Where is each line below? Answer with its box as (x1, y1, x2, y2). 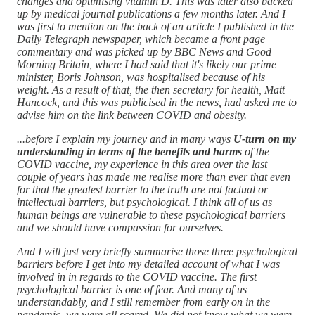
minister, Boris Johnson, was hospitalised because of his (17, 70, 265, 83)
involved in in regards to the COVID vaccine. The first (17, 270, 257, 283)
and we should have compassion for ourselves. (17, 221, 224, 233)
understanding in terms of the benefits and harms (17, 145, 242, 157)
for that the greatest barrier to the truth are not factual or (17, 183, 268, 195)
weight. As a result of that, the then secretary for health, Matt (17, 83, 285, 96)
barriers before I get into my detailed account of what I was (17, 257, 280, 270)
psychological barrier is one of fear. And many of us (17, 283, 247, 295)
